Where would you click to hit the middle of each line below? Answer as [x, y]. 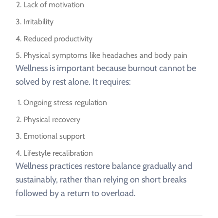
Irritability [38, 21]
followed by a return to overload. [76, 193]
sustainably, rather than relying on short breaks [101, 179]
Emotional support [54, 136]
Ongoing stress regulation [65, 103]
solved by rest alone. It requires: [73, 82]
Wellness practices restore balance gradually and [104, 166]
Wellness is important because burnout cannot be [106, 68]
